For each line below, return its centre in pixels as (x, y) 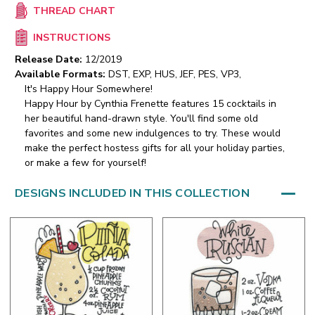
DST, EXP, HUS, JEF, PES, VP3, (175, 75)
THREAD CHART (74, 11)
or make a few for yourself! (85, 163)
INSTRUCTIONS (71, 38)
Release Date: (50, 60)
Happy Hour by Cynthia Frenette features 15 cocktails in (150, 104)
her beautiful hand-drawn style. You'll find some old (141, 119)
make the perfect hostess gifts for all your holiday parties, (155, 148)
